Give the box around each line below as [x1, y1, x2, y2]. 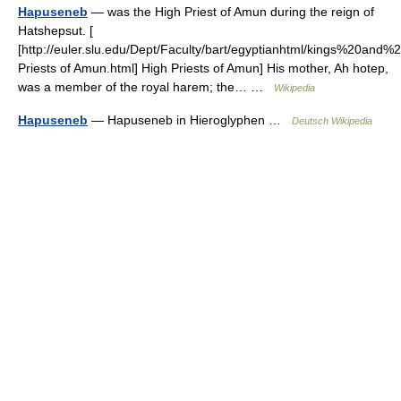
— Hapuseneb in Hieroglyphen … [88, 113, 292, 127]
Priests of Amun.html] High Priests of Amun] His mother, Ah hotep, [18, 61, 388, 75]
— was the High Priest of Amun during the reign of [88, 4, 374, 19]
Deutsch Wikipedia [292, 115, 372, 126]
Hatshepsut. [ [18, 23, 93, 38]
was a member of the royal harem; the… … [18, 80, 274, 94]
